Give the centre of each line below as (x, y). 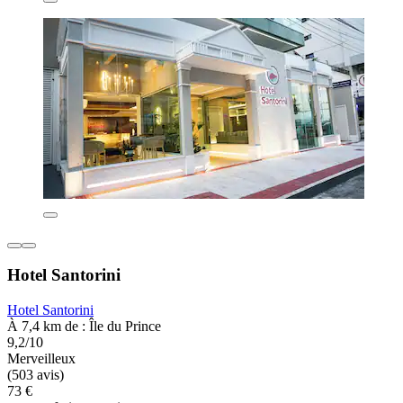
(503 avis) (36, 375)
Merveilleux (41, 359)
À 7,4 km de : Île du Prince (84, 327)
